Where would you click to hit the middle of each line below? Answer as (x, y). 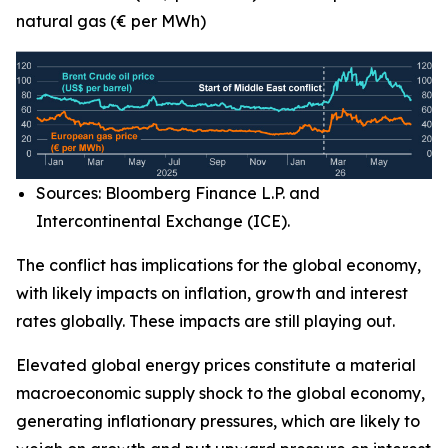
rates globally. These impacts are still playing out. (205, 320)
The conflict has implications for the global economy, (218, 264)
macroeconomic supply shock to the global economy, (220, 392)
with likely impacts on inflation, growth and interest (212, 292)
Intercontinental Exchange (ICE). (163, 220)
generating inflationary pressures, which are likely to (218, 420)
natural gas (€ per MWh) (111, 21)
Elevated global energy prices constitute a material (216, 364)
